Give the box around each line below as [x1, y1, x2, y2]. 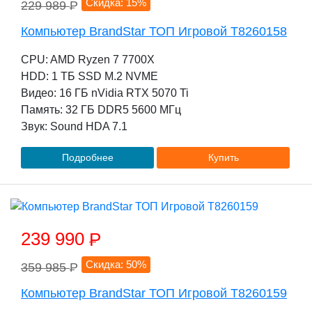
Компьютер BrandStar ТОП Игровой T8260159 [21, 286, 287, 300]
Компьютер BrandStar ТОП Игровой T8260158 [21, 24, 287, 38]
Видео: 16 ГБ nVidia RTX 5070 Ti [21, 87, 189, 99]
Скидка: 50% [86, 258, 147, 270]
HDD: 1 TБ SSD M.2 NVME [21, 70, 158, 82]
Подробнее [61, 152, 114, 163]
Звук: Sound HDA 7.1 [21, 120, 127, 132]
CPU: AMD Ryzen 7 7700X [21, 54, 155, 65]
